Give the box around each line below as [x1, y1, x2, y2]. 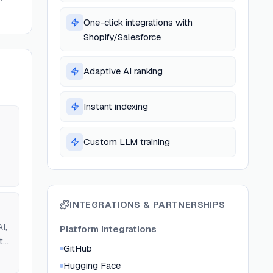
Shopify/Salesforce [83, 31, 161, 43]
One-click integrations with [83, 16, 193, 28]
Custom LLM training [83, 136, 171, 147]
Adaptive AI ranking [83, 65, 163, 77]
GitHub [63, 243, 93, 254]
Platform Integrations [60, 223, 157, 235]
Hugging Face [63, 260, 121, 271]
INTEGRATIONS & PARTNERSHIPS [69, 199, 225, 210]
